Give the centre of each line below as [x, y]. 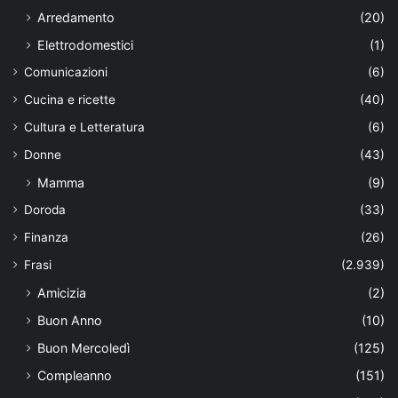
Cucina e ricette [70, 99]
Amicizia [62, 292]
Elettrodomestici [85, 44]
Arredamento [76, 17]
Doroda [45, 209]
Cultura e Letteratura [84, 127]
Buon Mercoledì [84, 347]
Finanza [46, 237]
